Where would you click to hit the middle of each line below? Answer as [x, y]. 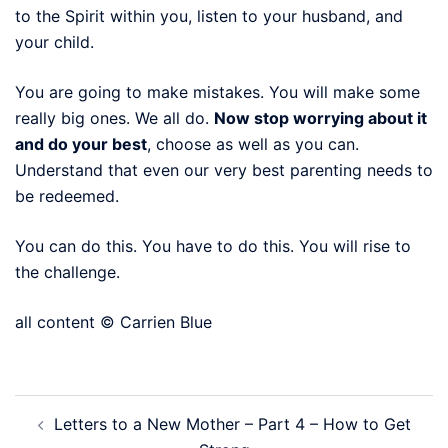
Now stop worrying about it [320, 117]
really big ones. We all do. [114, 117]
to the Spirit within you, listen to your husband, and [209, 15]
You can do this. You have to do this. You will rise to [213, 245]
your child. [54, 41]
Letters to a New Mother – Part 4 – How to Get [232, 423]
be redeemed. [67, 195]
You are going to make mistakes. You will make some [217, 91]
